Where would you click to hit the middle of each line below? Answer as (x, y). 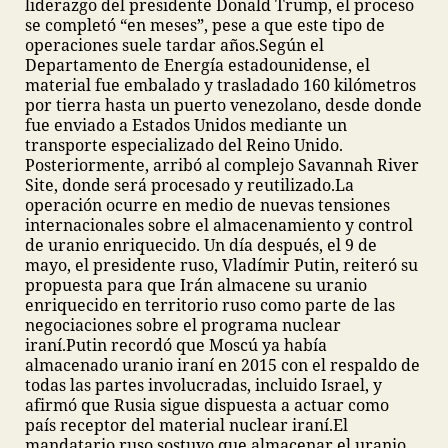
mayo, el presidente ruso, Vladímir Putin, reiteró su (221, 265)
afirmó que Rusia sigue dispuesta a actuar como (207, 405)
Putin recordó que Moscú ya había (196, 345)
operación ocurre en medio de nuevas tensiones (207, 205)
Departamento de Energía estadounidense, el (197, 65)
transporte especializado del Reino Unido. (184, 145)
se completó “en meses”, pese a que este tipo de (205, 25)
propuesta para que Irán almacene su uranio (196, 285)
